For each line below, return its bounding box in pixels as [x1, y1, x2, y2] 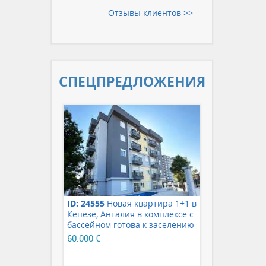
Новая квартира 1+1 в [104, 198, 197, 210]
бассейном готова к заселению [67, 219, 194, 231]
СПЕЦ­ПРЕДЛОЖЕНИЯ [58, 71, 205, 91]
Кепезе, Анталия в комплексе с [67, 208, 194, 220]
